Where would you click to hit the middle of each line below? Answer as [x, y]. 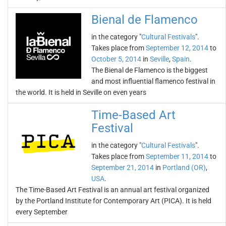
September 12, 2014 [177, 48]
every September [42, 212]
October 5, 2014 [116, 59]
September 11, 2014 [177, 156]
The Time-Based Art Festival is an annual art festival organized [112, 190]
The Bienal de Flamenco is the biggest [150, 70]
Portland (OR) [184, 167]
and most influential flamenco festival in [153, 81]
